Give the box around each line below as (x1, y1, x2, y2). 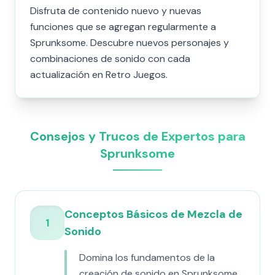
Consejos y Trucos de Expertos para (29, 128, 246, 144)
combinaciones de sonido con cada (30, 52, 190, 65)
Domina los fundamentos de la (79, 251, 215, 264)
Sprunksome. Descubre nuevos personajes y (30, 36, 229, 49)
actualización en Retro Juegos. (30, 68, 168, 81)
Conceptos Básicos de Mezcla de (64, 207, 242, 222)
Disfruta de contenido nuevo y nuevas (30, 4, 201, 17)
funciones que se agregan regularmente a (30, 20, 216, 33)
